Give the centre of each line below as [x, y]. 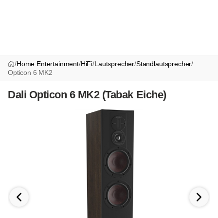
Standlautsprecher [164, 64]
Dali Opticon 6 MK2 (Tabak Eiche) [87, 95]
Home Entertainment [47, 64]
